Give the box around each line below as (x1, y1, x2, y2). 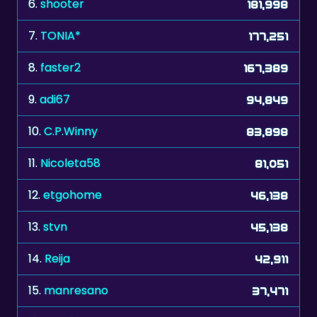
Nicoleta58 (40, 120, 100, 137)
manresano (44, 247, 108, 264)
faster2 (40, 24, 81, 41)
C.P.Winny (44, 88, 98, 105)
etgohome (43, 151, 102, 168)
